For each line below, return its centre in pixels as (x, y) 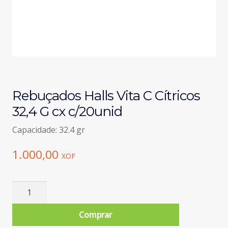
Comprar (96, 215)
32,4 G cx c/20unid (67, 112)
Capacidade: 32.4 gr (48, 130)
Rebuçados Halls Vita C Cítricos (106, 96)
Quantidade (34, 187)
